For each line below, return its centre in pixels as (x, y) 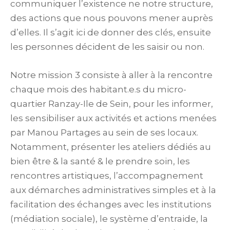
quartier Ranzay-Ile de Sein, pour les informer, (112, 103)
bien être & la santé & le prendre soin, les (100, 161)
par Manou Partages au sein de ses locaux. (104, 132)
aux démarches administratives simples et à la (113, 190)
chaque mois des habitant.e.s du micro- (98, 89)
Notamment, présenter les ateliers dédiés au (111, 147)
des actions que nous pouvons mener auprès (112, 18)
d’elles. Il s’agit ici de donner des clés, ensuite (111, 32)
